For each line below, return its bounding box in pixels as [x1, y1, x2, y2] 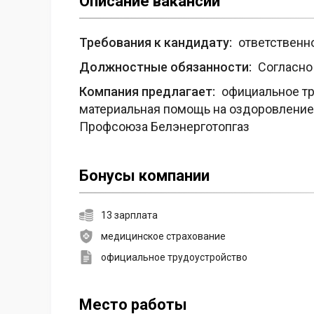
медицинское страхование [101, 231, 226, 243]
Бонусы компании [79, 167, 210, 185]
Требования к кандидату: [79, 35, 232, 50]
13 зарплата [101, 210, 158, 221]
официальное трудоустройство [101, 252, 248, 264]
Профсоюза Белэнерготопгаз [79, 119, 250, 135]
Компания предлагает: [79, 84, 215, 100]
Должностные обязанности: [79, 60, 252, 75]
